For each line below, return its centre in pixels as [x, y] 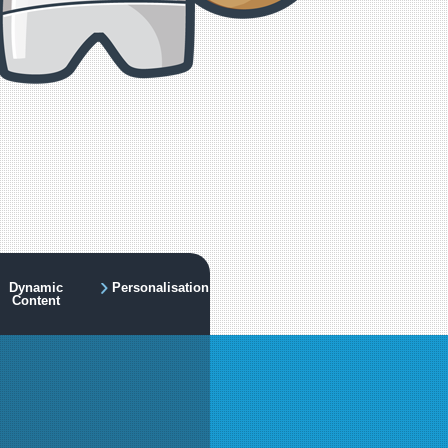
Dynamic [36, 287]
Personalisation [160, 287]
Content [36, 300]
